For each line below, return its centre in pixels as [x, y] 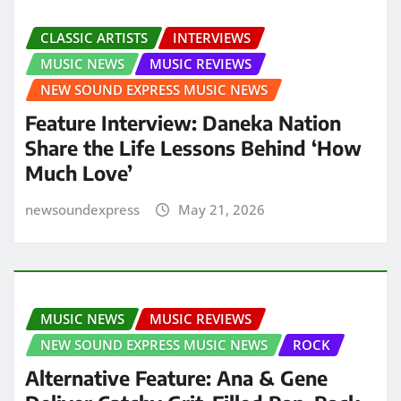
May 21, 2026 [221, 209]
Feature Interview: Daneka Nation [183, 122]
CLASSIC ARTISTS [94, 38]
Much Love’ [79, 172]
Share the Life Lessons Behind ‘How [193, 147]
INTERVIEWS [212, 38]
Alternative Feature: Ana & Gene [176, 378]
